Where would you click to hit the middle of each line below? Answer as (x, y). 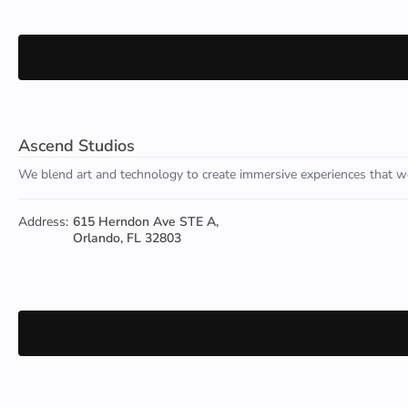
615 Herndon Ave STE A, (146, 222)
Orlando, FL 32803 (127, 238)
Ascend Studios (76, 146)
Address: (43, 222)
